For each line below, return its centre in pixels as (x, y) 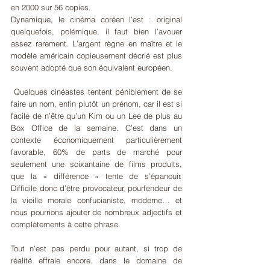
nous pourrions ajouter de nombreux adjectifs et (96, 212)
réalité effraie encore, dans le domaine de (96, 260)
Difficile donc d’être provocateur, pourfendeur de (96, 188)
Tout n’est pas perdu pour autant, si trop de (96, 248)
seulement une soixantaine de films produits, (96, 164)
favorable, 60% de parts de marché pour (96, 152)
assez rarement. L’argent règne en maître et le (96, 43)
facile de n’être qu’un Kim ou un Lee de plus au (96, 115)
